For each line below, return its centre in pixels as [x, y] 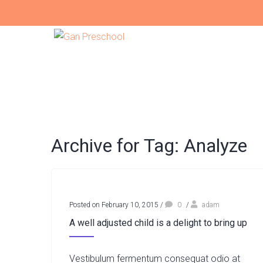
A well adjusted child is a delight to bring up [158, 223]
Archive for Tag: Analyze [149, 146]
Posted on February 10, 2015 [114, 205]
